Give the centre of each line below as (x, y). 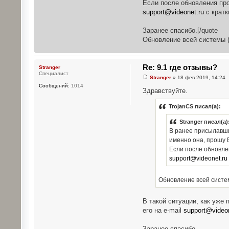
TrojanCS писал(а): (194, 107)
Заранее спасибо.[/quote (180, 31)
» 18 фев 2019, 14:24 (198, 77)
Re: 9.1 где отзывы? (180, 67)
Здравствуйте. (165, 90)
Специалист (53, 74)
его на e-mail (163, 211)
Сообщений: (54, 86)
